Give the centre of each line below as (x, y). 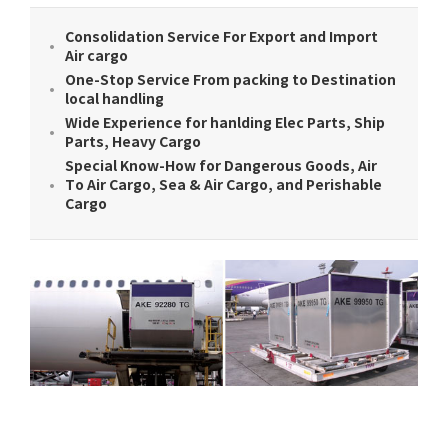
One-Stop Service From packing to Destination (230, 81)
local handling (114, 100)
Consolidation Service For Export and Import (221, 38)
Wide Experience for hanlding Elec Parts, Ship (225, 124)
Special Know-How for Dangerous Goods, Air (221, 167)
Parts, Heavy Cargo (133, 143)
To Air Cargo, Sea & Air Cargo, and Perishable (223, 186)
